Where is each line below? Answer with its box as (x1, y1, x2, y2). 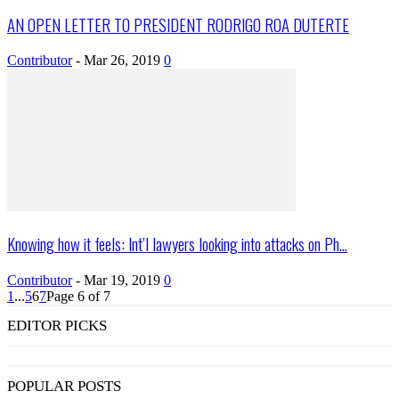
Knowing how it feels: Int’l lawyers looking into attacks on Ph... (7, 232, 347, 256)
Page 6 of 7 (46, 288, 110, 304)
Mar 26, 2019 (84, 53, 160, 69)
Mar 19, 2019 (84, 272, 160, 288)
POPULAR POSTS (7, 377, 121, 395)
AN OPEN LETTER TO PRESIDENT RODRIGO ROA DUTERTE (7, 12, 349, 37)
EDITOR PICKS (7, 316, 107, 334)
